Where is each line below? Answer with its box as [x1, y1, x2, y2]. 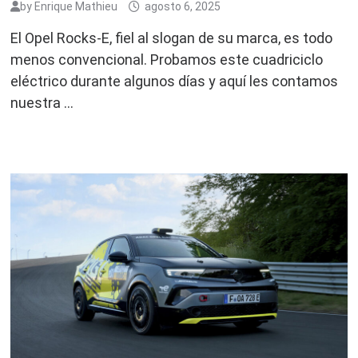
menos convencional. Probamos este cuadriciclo [10, 50, 324, 68]
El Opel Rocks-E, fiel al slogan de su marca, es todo [10, 29, 333, 46]
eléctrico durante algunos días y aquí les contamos [10, 72, 339, 89]
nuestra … [10, 93, 74, 111]
